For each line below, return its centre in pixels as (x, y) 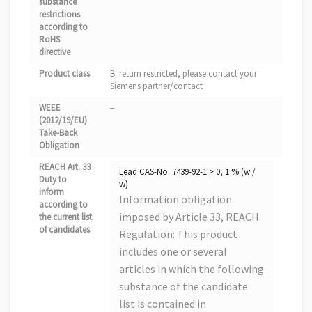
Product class (64, 74)
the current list (65, 217)
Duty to (53, 180)
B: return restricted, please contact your (184, 74)
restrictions (60, 15)
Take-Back (58, 133)
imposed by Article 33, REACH (189, 217)
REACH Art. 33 (65, 167)
